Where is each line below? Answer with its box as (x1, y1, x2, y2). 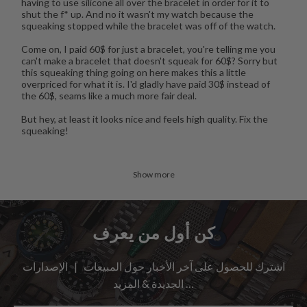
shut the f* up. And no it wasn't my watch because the (21, 8, 254, 20)
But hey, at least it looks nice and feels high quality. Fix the (21, 112, 268, 125)
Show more (132, 169, 175, 180)
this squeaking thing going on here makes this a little (21, 66, 246, 78)
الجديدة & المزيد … (184, 276, 194, 290)
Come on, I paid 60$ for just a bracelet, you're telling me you (21, 42, 275, 55)
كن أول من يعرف (92, 221, 215, 244)
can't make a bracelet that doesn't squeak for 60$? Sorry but (21, 54, 278, 66)
